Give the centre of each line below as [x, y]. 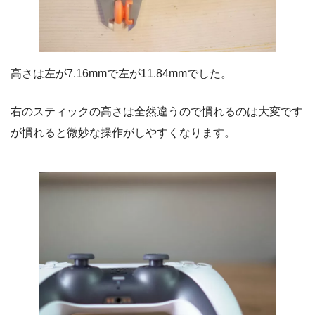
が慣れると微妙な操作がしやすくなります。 [123, 132]
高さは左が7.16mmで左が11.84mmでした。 [121, 73]
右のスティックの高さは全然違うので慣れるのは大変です [157, 111]
